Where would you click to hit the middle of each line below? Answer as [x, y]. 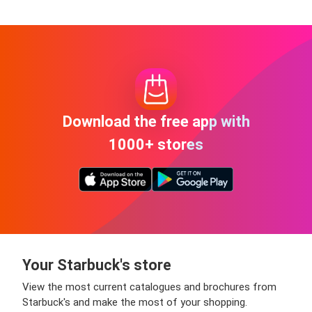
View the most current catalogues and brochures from [149, 287]
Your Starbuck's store [97, 265]
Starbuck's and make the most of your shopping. [135, 302]
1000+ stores [156, 144]
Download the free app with [156, 121]
